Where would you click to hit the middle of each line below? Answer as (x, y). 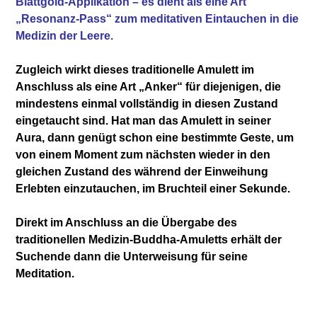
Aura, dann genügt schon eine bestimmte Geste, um (155, 137)
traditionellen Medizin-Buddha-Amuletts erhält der (149, 239)
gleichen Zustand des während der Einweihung (142, 171)
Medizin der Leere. (65, 35)
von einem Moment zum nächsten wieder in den (143, 154)
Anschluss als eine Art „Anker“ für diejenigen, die (149, 86)
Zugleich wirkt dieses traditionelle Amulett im (135, 69)
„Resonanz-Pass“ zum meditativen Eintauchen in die (157, 18)
